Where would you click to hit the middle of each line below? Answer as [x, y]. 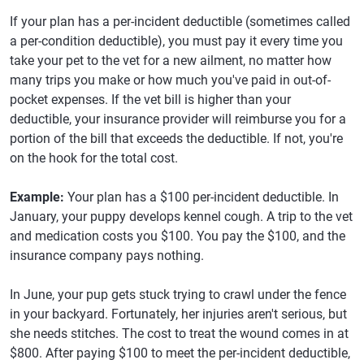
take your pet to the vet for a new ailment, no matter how [171, 61]
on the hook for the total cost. [94, 158]
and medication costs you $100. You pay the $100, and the [178, 236]
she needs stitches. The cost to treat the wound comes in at [179, 334]
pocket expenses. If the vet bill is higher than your [150, 100]
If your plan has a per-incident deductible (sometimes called [180, 22]
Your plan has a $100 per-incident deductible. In [201, 197]
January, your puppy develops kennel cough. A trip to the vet [181, 217]
